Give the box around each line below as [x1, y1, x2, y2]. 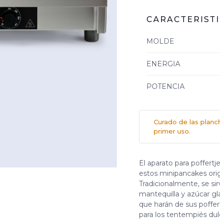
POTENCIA [146, 82, 185, 91]
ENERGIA [146, 59, 180, 68]
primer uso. [154, 127, 191, 135]
